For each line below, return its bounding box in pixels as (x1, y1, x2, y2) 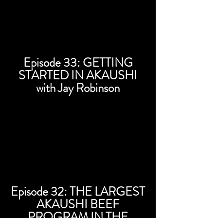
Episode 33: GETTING (23, 54, 133, 72)
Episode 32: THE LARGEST (11, 183, 145, 200)
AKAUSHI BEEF (36, 196, 119, 213)
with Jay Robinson (36, 79, 120, 97)
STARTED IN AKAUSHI (18, 67, 137, 84)
